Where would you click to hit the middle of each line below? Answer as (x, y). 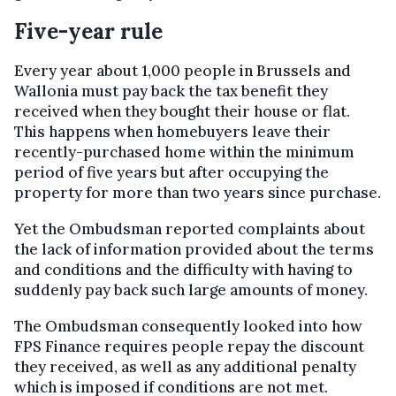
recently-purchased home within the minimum (184, 152)
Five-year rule (88, 31)
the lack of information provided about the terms (194, 249)
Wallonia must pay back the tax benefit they (171, 91)
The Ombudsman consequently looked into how (188, 326)
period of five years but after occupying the (171, 172)
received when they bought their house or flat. (182, 111)
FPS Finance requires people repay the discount (189, 346)
